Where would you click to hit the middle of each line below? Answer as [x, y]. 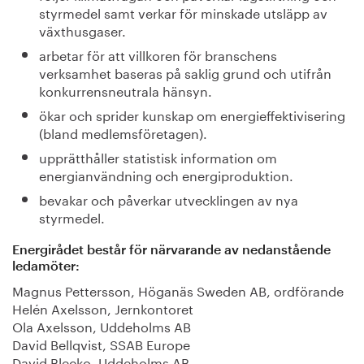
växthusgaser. [82, 30]
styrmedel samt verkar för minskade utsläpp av [183, 12]
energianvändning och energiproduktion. [166, 174]
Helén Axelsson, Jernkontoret [103, 308]
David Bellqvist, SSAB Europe [101, 343]
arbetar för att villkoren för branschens [158, 54]
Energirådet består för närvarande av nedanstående [171, 250]
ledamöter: [46, 266]
